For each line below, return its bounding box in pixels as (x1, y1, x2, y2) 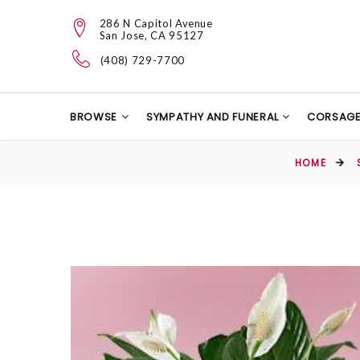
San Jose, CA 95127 (99, 28, 204, 42)
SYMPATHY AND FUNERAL (145, 109, 282, 125)
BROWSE (70, 109, 117, 125)
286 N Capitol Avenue (99, 16, 213, 30)
